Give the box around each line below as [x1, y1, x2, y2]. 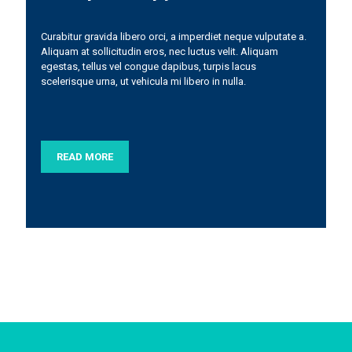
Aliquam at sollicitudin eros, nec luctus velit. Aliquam [41, 46, 279, 57]
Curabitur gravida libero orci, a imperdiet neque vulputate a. [41, 31, 307, 42]
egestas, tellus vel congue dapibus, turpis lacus [41, 60, 257, 72]
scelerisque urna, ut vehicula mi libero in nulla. [41, 75, 247, 87]
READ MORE [57, 151, 114, 163]
